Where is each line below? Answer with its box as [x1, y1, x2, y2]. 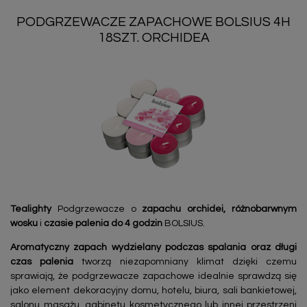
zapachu [142, 204, 182, 214]
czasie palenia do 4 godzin [44, 218, 162, 228]
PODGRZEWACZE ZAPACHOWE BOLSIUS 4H [16, 14, 291, 29]
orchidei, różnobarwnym [187, 204, 297, 214]
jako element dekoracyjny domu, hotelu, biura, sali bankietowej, [10, 285, 297, 295]
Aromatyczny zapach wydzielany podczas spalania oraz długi [10, 242, 297, 252]
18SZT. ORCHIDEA [97, 30, 210, 45]
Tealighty [10, 204, 51, 214]
